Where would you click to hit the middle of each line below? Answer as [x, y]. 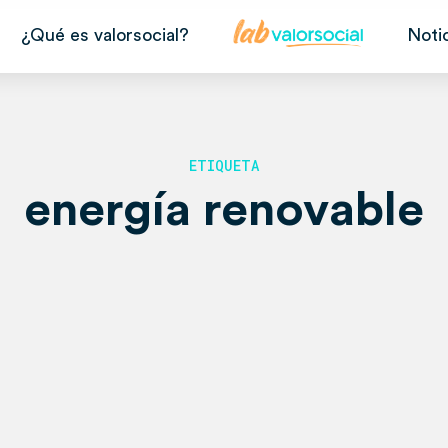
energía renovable [224, 210]
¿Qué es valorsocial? [105, 35]
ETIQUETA [224, 165]
